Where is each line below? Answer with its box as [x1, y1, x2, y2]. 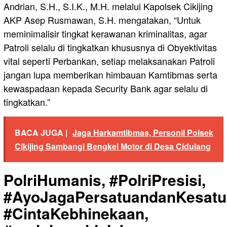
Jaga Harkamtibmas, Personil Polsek [72, 126, 213, 138]
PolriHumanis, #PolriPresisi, [4, 168, 206, 191]
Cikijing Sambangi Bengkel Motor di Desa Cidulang [15, 140, 211, 152]
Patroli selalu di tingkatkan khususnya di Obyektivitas [4, 40, 217, 54]
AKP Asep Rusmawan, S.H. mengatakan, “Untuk [4, 13, 201, 26]
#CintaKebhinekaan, [4, 202, 148, 224]
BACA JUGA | [15, 126, 67, 138]
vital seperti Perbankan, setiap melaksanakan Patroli [4, 54, 215, 67]
